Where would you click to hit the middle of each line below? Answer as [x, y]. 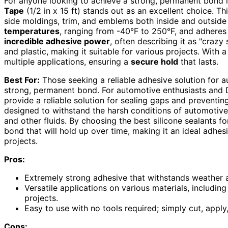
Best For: [22, 80]
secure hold [154, 62]
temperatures [32, 31]
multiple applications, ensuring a [67, 62]
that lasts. [198, 62]
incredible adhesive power [57, 41]
